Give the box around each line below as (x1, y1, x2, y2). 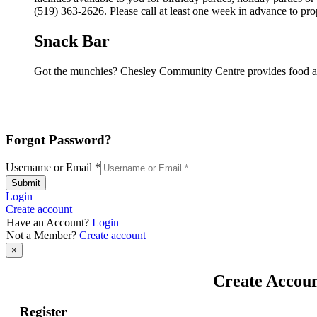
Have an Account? (6, 217, 92, 229)
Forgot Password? (6, 132, 112, 147)
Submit (11, 178, 40, 189)
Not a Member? (6, 229, 79, 242)
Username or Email (6, 161, 95, 174)
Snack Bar (34, 31, 110, 50)
